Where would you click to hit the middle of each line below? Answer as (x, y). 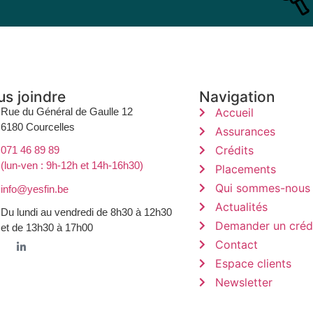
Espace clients (253, 263)
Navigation (238, 97)
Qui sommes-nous (262, 188)
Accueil (234, 112)
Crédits (234, 150)
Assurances (245, 131)
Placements (245, 169)
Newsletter (243, 282)
